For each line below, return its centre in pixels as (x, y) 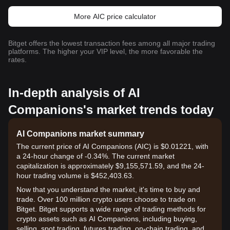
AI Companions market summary (80, 134)
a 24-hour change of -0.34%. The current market (95, 156)
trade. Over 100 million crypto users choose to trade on (106, 199)
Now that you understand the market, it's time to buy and (108, 189)
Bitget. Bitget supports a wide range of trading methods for (111, 209)
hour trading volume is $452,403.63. (75, 176)
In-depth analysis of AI (74, 93)
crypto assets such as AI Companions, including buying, (107, 219)
